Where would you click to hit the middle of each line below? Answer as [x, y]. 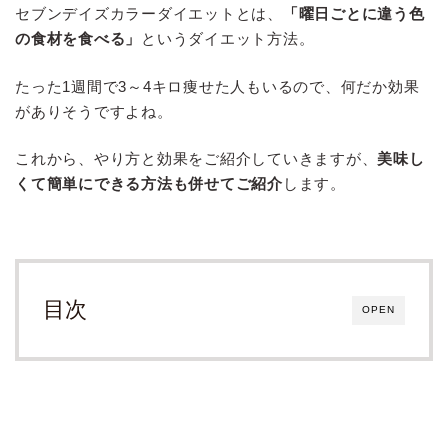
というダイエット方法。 [228, 38]
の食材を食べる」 [78, 38]
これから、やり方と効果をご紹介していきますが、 [196, 159]
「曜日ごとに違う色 [353, 13]
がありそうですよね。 [94, 111]
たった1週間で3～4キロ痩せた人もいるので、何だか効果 [217, 86]
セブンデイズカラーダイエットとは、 [149, 13]
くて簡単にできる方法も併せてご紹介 [149, 184]
